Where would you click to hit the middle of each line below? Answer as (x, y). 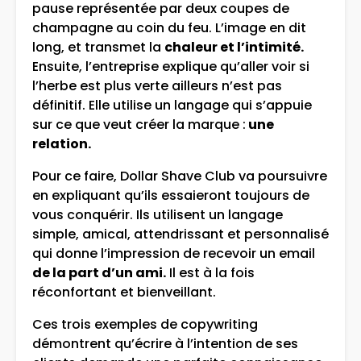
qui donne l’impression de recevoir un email (174, 254)
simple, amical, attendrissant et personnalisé (180, 234)
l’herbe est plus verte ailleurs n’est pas (157, 86)
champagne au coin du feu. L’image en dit (169, 28)
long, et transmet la (98, 48)
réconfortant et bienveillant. (124, 293)
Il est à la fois (210, 273)
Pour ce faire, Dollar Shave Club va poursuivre (180, 176)
